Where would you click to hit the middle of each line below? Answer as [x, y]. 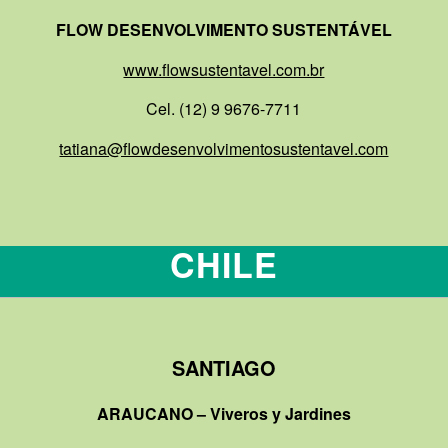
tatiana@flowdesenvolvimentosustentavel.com [224, 148]
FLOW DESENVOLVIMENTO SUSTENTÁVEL [223, 30]
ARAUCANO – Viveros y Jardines [223, 414]
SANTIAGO [223, 367]
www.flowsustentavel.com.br [224, 69]
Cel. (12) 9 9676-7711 [224, 109]
